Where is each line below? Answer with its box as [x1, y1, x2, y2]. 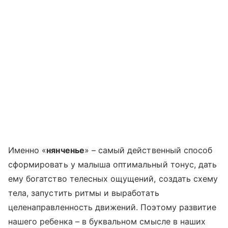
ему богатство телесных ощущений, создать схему [8, 174, 218, 184]
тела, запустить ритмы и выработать [8, 188, 159, 198]
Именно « [8, 145, 47, 156]
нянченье [46, 145, 84, 156]
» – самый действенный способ [84, 145, 213, 156]
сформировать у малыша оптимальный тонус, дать [8, 159, 217, 170]
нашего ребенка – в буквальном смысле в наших [8, 216, 206, 227]
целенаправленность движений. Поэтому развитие [8, 202, 217, 213]
